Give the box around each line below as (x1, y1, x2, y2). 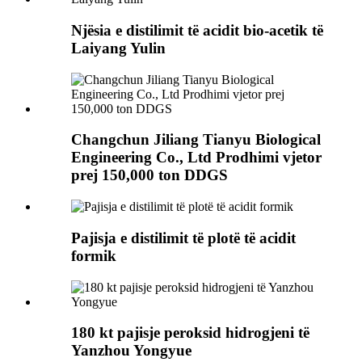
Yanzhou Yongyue (71, 342, 192, 360)
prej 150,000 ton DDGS (71, 166, 228, 184)
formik (71, 246, 116, 264)
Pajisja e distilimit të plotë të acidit (71, 229, 296, 246)
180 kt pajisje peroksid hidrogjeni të (71, 324, 309, 342)
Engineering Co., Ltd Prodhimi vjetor (71, 149, 322, 166)
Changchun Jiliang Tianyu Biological (71, 131, 321, 149)
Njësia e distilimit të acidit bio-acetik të (71, 22, 323, 39)
